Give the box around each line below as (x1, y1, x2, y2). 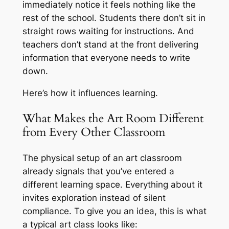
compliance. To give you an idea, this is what (22, 205, 207, 216)
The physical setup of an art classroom (22, 152, 182, 163)
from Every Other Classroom (22, 124, 165, 141)
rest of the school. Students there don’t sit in (22, 13, 205, 24)
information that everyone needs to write (22, 53, 190, 63)
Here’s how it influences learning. (22, 88, 158, 99)
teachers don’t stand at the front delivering (22, 39, 198, 50)
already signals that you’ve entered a (22, 166, 174, 176)
